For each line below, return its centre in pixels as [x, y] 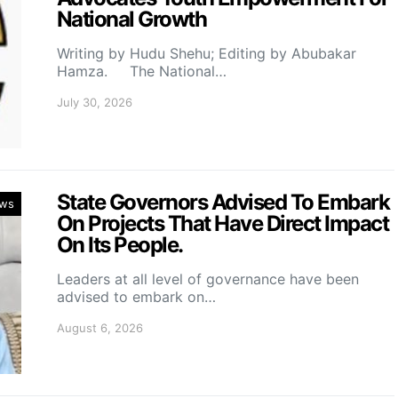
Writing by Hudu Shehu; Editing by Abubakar [207, 53]
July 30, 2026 [95, 102]
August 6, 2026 [100, 327]
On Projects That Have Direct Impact [223, 223]
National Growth [134, 19]
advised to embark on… [136, 296]
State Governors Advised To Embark [223, 202]
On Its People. [120, 244]
